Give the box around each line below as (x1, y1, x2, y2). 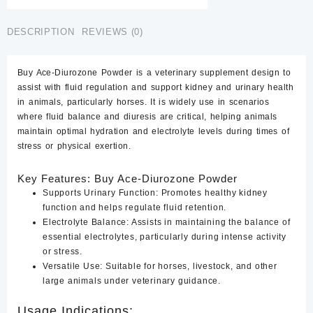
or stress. (43, 247, 82, 256)
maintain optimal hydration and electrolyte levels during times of (17, 126, 290, 136)
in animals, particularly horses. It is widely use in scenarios (17, 97, 270, 107)
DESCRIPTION (7, 26, 75, 37)
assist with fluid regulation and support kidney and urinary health (17, 82, 294, 92)
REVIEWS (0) (82, 26, 143, 37)
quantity (43, 6, 78, 17)
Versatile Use (43, 261, 101, 271)
